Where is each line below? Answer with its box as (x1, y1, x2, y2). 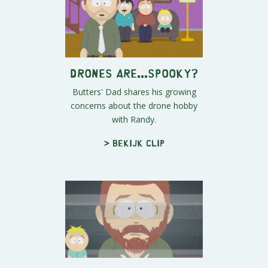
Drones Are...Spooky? (70, 69, 198, 75)
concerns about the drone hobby (71, 99, 197, 111)
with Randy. (112, 113, 156, 125)
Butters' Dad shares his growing (72, 86, 196, 98)
